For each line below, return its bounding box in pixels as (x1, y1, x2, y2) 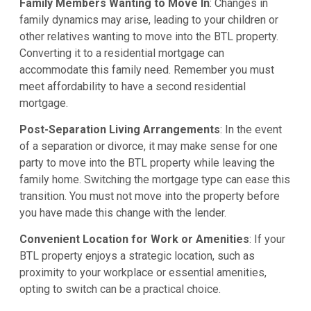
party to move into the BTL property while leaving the (19, 156, 275, 170)
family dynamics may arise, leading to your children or (19, 12, 278, 26)
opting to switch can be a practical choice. (19, 283, 221, 296)
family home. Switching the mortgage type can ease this (19, 173, 290, 187)
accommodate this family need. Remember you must (19, 62, 274, 76)
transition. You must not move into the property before (19, 190, 280, 203)
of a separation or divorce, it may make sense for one (19, 140, 278, 153)
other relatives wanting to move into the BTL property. (19, 29, 278, 43)
